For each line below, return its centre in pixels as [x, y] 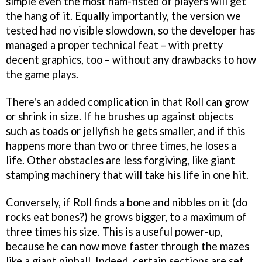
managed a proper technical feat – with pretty [114, 45]
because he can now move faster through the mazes [127, 247]
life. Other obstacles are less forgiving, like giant [120, 161]
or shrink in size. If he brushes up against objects [120, 117]
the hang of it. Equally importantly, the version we [123, 16]
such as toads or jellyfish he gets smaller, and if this [125, 131]
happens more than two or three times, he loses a [121, 146]
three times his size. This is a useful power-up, [114, 232]
